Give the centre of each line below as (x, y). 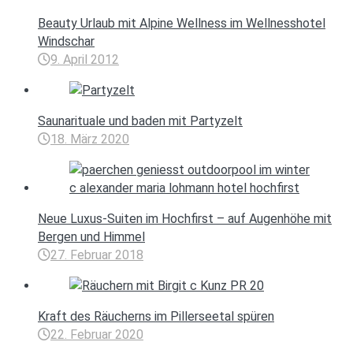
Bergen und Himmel (91, 237)
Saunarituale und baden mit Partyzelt (140, 121)
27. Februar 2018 (97, 255)
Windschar (66, 42)
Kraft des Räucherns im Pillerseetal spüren (156, 317)
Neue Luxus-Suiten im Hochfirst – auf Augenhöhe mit (185, 219)
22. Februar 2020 (97, 335)
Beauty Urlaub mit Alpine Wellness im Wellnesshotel (182, 24)
